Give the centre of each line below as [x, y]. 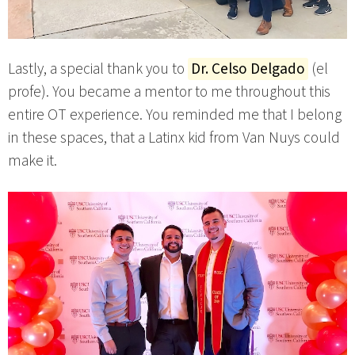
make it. [32, 160]
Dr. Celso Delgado [248, 69]
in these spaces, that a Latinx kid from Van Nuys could [174, 137]
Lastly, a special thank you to [98, 69]
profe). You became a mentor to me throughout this [169, 92]
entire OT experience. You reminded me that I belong [175, 115]
